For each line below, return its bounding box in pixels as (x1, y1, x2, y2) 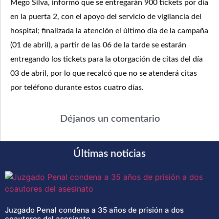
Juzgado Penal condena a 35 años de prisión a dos (5, 205, 184, 215)
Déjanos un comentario (60, 114, 160, 124)
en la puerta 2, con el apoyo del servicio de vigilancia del (10, 12, 201, 21)
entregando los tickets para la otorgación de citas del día (10, 55, 203, 63)
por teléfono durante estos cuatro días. (10, 83, 144, 91)
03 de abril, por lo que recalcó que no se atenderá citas (10, 69, 197, 77)
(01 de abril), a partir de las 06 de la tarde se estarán (10, 41, 186, 49)
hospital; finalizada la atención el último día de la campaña (10, 26, 208, 35)
